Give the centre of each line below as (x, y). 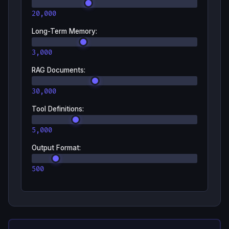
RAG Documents (58, 70)
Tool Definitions (57, 109)
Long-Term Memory (64, 31)
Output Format (55, 148)
